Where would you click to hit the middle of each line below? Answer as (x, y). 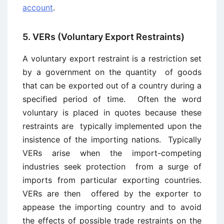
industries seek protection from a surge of (112, 166)
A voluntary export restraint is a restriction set (112, 58)
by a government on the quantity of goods (112, 72)
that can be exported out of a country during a (112, 85)
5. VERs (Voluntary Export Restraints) (103, 37)
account (38, 7)
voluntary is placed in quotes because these (112, 112)
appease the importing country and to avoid (112, 207)
